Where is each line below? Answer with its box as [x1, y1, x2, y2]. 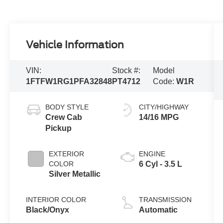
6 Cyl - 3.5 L [138, 159, 182, 168]
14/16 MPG [138, 112, 179, 121]
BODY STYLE [45, 103, 89, 111]
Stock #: [112, 66, 141, 75]
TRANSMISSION [138, 195, 192, 204]
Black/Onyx [26, 205, 70, 214]
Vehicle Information [26, 39, 124, 51]
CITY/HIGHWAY [138, 103, 189, 111]
